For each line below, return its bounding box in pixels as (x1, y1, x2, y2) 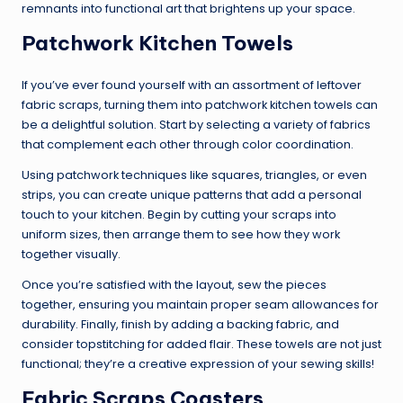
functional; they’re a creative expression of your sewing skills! (22, 356, 374, 372)
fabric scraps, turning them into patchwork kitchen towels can (22, 97, 378, 113)
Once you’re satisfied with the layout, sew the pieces (22, 277, 327, 293)
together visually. (22, 246, 121, 263)
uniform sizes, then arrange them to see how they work (22, 227, 340, 243)
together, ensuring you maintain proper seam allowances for (22, 297, 379, 313)
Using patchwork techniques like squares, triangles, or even (22, 167, 367, 184)
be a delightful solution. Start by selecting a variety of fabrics (22, 117, 371, 133)
